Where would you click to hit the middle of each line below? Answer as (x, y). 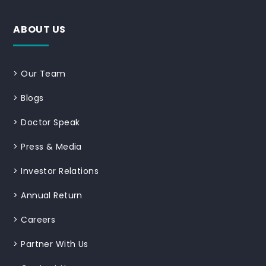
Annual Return (52, 195)
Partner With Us (55, 244)
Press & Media (51, 146)
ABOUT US (40, 29)
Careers (38, 219)
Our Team (43, 73)
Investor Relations (60, 171)
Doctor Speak (50, 122)
